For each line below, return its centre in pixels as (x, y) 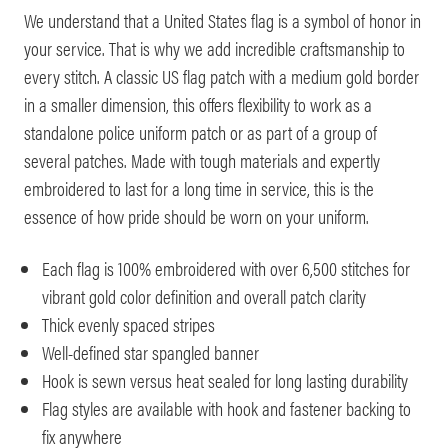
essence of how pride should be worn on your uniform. (196, 215)
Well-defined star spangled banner (151, 351)
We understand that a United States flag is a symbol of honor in (222, 19)
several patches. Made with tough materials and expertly (202, 159)
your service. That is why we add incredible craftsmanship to (214, 47)
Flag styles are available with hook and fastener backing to (227, 407)
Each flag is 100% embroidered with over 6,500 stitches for (226, 267)
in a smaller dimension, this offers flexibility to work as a (198, 103)
